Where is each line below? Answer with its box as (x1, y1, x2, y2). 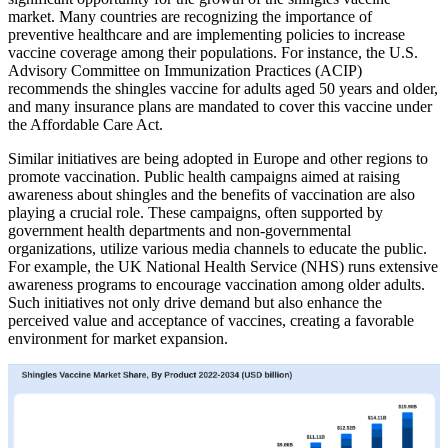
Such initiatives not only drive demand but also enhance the (8, 293, 382, 311)
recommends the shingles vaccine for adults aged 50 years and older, (8, 79, 438, 97)
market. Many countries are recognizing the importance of (8, 7, 372, 25)
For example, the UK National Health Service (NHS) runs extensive (8, 257, 438, 275)
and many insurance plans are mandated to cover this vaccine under (8, 97, 432, 115)
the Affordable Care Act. (8, 115, 163, 133)
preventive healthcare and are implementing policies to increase (8, 25, 405, 43)
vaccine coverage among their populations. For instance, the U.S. (8, 43, 418, 61)
